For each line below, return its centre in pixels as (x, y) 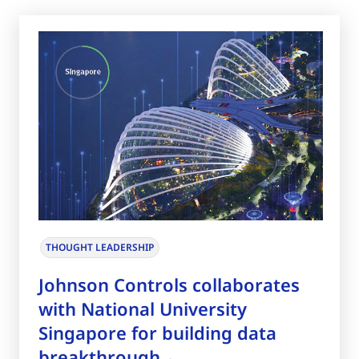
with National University (143, 308)
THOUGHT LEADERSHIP (100, 248)
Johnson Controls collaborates (169, 284)
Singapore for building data (157, 332)
